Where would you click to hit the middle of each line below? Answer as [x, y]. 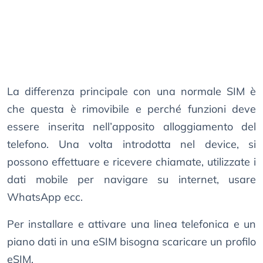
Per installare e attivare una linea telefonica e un [131, 224]
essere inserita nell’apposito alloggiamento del [131, 127]
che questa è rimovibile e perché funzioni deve [131, 109]
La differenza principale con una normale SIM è [131, 92]
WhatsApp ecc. [45, 197]
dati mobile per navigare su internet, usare [131, 180]
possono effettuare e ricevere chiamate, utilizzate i [131, 162]
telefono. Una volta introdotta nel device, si [131, 144]
